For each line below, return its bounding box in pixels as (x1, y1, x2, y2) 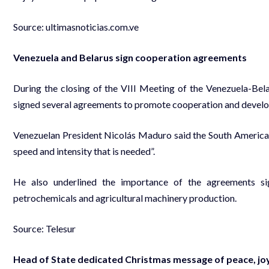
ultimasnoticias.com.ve (46, 20, 139, 32)
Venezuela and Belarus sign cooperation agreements (13, 51, 247, 63)
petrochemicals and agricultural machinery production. (13, 192, 237, 204)
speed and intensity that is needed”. (13, 145, 155, 157)
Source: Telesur (13, 222, 76, 234)
